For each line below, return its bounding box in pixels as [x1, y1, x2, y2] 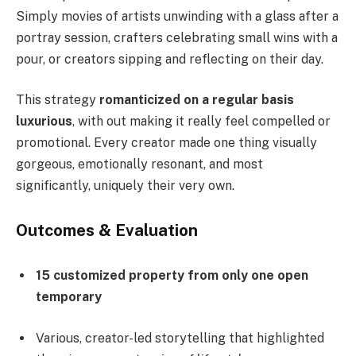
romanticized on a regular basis [99, 92, 294, 108]
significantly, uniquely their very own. [16, 178, 234, 194]
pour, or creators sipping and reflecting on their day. [16, 51, 323, 67]
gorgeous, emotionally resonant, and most [16, 157, 263, 172]
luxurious [16, 114, 72, 130]
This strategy [16, 92, 99, 108]
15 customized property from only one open [36, 268, 308, 284]
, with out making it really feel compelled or [72, 114, 331, 130]
